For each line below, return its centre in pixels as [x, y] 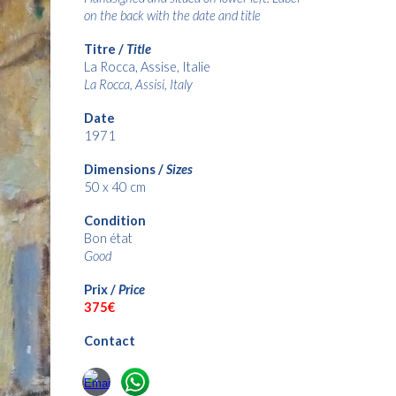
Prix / [101, 289]
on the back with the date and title [172, 15]
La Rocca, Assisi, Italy [138, 84]
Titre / [105, 49]
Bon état [108, 238]
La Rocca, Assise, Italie [147, 67]
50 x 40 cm [116, 187]
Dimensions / [125, 169]
